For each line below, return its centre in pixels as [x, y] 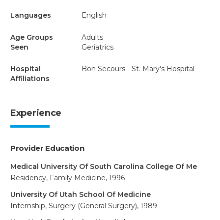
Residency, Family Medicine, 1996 [68, 178]
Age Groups [32, 37]
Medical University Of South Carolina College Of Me [104, 166]
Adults [92, 37]
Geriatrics [97, 47]
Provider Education [47, 148]
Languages [31, 15]
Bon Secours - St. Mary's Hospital [138, 69]
